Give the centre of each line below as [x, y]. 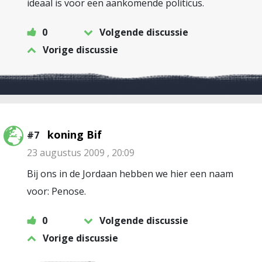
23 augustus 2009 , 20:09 [81, 153]
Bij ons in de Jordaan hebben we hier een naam [130, 174]
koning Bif [75, 135]
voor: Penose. [56, 191]
